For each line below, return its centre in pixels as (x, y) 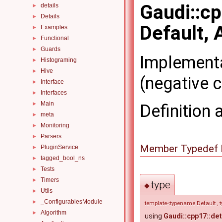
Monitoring (55, 125)
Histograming (59, 60)
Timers (50, 180)
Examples (54, 27)
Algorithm (54, 213)
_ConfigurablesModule (72, 202)
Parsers (51, 136)
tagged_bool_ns (63, 158)
